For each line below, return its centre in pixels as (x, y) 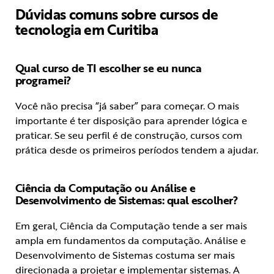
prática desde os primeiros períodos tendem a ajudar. (137, 150)
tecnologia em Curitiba (87, 30)
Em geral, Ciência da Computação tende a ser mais (131, 226)
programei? (43, 80)
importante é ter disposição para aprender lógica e (131, 121)
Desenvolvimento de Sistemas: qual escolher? (127, 200)
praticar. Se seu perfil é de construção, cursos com (129, 135)
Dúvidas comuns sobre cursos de (117, 14)
